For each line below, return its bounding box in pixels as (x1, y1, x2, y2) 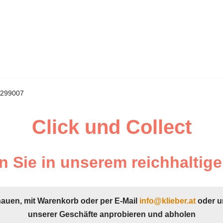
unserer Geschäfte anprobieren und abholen (27, 210, 196, 219)
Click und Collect (31, 116, 192, 138)
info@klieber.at (139, 197, 196, 205)
